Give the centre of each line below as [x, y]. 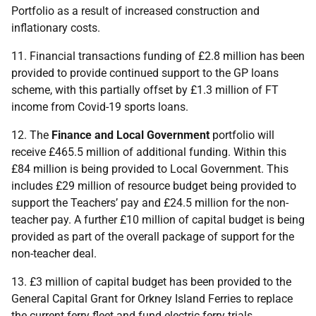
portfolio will [242, 135]
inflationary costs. [56, 28]
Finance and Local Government [130, 135]
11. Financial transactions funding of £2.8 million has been [158, 56]
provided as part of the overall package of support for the [153, 237]
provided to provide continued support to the [122, 73]
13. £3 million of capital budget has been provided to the [151, 282]
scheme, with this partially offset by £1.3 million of [138, 90]
